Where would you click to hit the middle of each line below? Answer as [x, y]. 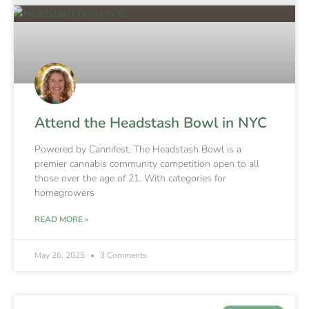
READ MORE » [62, 219]
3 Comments [122, 255]
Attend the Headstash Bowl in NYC [151, 122]
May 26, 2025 [61, 255]
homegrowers [64, 192]
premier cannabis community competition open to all [147, 163]
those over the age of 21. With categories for [130, 178]
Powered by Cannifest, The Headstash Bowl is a [138, 149]
